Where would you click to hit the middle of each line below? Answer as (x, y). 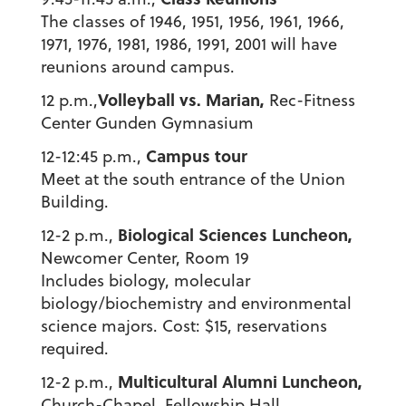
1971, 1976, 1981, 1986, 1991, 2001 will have (188, 44)
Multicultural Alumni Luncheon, (240, 382)
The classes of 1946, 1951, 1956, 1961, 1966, (192, 22)
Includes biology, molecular (145, 281)
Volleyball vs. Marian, (181, 100)
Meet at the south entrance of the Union (193, 179)
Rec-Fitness (309, 101)
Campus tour (196, 156)
